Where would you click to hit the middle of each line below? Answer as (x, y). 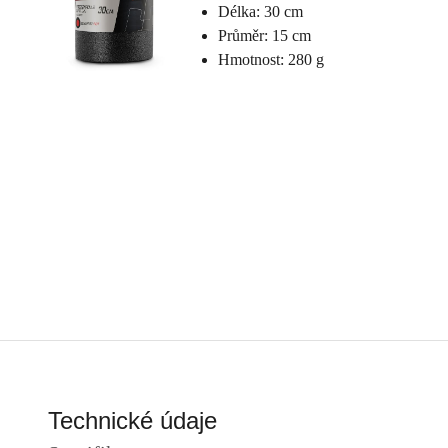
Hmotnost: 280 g (271, 60)
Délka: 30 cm (261, 12)
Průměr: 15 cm (265, 36)
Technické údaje (132, 420)
